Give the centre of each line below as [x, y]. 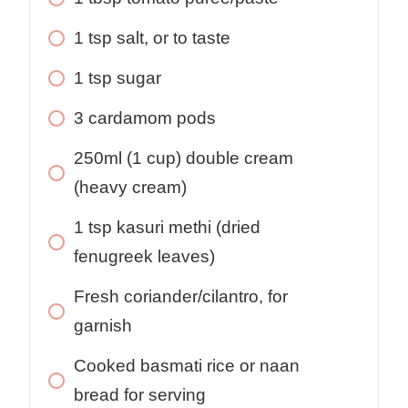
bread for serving [140, 395]
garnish [103, 326]
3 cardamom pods [145, 118]
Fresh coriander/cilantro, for [181, 297]
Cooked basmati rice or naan [187, 366]
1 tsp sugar [117, 78]
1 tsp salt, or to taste [152, 38]
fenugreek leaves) [144, 257]
